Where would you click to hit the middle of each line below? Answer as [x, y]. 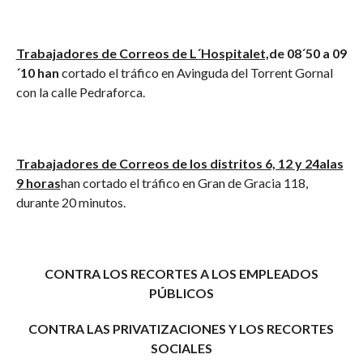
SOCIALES [181, 348]
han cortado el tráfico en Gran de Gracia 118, [184, 183]
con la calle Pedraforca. [80, 92]
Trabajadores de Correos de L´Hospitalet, [142, 53]
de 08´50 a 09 [307, 53]
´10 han [38, 73]
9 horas [38, 183]
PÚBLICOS [181, 293]
